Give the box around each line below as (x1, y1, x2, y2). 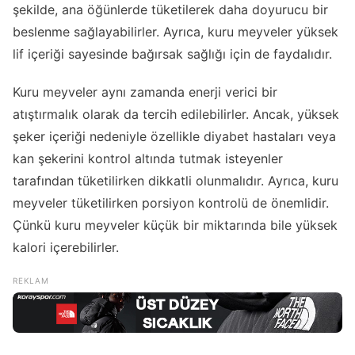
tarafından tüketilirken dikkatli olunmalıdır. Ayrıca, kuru (13, 172, 338, 189)
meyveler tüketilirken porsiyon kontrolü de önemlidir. (13, 194, 329, 211)
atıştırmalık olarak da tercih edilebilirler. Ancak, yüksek (13, 105, 339, 122)
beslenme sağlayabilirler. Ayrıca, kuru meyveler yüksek (13, 24, 338, 40)
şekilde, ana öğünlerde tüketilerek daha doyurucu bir (13, 2, 328, 18)
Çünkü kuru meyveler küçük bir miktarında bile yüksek (13, 216, 338, 233)
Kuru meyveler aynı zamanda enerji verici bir (13, 83, 277, 100)
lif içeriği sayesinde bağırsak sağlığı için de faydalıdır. (13, 46, 332, 63)
